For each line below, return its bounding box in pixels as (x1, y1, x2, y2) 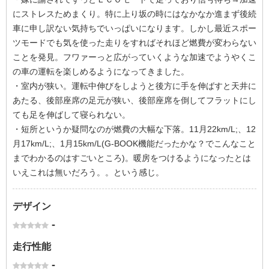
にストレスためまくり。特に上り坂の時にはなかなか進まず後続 (13, 9, 256, 19)
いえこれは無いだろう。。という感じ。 (13, 168, 164, 177)
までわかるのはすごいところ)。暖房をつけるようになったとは (13, 153, 251, 163)
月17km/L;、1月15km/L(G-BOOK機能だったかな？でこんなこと (13, 139, 256, 148)
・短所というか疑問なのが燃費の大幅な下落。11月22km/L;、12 (13, 124, 256, 134)
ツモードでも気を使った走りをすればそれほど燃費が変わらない (13, 38, 256, 47)
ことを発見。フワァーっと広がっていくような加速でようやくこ (13, 52, 256, 62)
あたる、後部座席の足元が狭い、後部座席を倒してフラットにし (13, 95, 256, 105)
